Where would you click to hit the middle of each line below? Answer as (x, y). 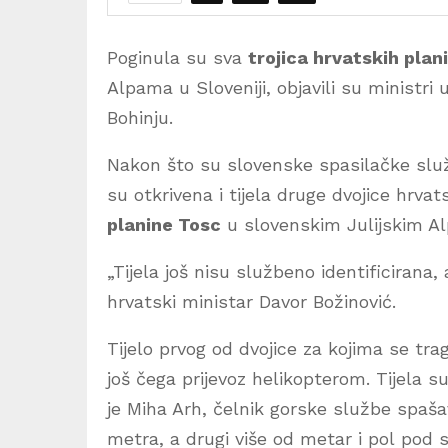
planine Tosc (164, 224)
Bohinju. (140, 117)
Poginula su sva (177, 57)
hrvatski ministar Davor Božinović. (251, 301)
